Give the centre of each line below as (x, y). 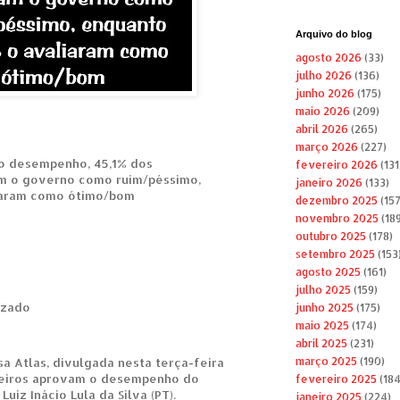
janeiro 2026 (329, 183)
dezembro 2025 (336, 201)
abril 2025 (321, 344)
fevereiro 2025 (336, 379)
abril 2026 (321, 129)
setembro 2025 (335, 254)
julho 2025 (323, 290)
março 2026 (326, 147)
